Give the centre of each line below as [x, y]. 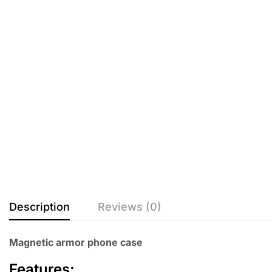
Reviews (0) [130, 206]
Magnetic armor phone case [76, 242]
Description [39, 206]
